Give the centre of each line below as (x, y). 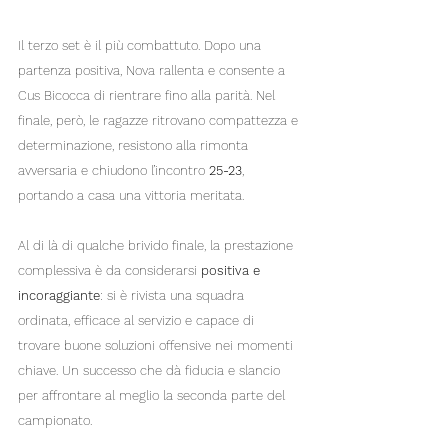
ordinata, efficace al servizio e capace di (138, 321)
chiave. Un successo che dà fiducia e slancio (151, 371)
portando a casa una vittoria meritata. (131, 196)
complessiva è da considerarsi (109, 271)
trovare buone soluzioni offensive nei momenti (157, 346)
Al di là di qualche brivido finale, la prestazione (157, 246)
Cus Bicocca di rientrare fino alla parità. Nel (148, 96)
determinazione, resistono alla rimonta (135, 146)
